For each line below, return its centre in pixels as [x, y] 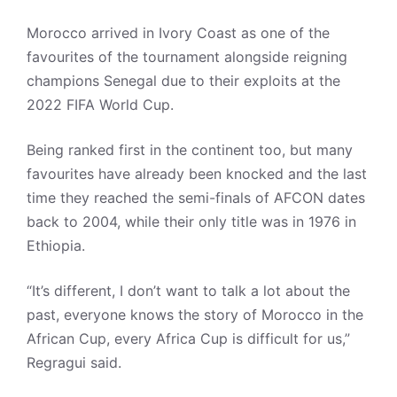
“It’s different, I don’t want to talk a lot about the [188, 291]
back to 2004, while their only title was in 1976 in [191, 222]
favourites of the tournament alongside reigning [187, 57]
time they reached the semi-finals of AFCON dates [196, 198]
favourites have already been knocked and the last [197, 174]
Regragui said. [74, 362]
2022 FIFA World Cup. [100, 105]
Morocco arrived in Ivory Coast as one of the [178, 33]
